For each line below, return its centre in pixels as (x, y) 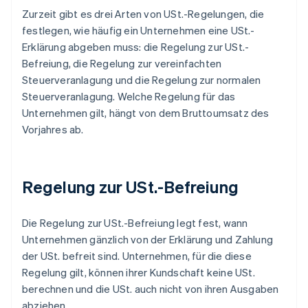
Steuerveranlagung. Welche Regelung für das (129, 97)
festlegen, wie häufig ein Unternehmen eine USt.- (139, 31)
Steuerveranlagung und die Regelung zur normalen (142, 80)
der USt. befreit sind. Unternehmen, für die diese (137, 256)
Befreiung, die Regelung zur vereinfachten (122, 64)
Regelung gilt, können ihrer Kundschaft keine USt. (139, 273)
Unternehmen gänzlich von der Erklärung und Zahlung (148, 240)
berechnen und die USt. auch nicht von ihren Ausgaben (151, 289)
